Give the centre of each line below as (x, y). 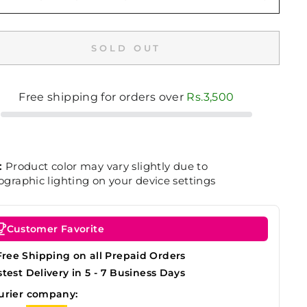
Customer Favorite (55, 229)
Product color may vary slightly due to (105, 166)
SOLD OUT (126, 48)
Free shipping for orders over (103, 97)
